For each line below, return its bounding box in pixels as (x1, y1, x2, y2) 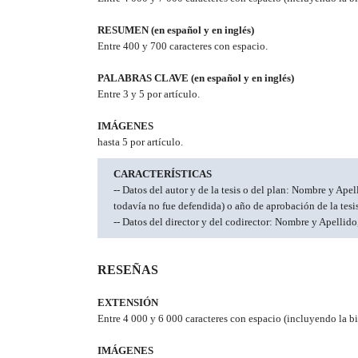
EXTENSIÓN (97, 296, 158, 309)
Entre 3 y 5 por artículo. (97, 88, 200, 101)
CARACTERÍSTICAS (113, 168, 212, 181)
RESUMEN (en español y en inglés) (97, 24, 254, 37)
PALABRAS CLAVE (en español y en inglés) (97, 72, 294, 85)
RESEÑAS (97, 263, 158, 277)
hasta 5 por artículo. (97, 136, 183, 149)
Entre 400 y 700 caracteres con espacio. (97, 40, 268, 53)
